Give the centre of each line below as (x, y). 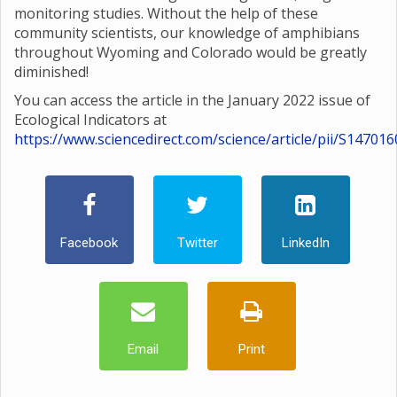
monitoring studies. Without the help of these (166, 13)
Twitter (197, 243)
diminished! (51, 72)
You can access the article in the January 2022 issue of (192, 100)
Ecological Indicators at (90, 120)
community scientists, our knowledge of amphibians (187, 33)
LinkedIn (305, 243)
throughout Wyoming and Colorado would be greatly (191, 52)
